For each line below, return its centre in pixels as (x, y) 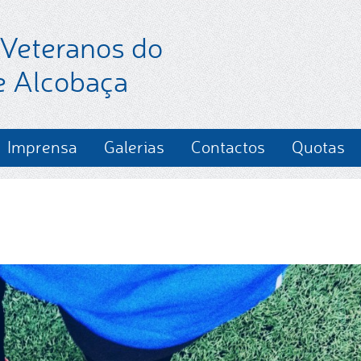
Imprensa (42, 147)
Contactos (228, 147)
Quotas (318, 147)
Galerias (134, 147)
